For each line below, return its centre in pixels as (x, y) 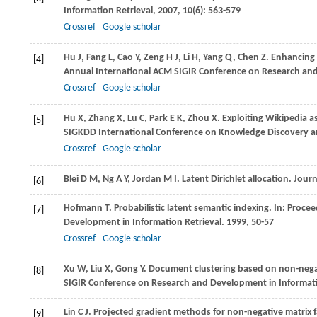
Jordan (147, 179)
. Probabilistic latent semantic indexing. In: (198, 208)
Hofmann (83, 208)
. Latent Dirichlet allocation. (235, 179)
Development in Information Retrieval (143, 223)
